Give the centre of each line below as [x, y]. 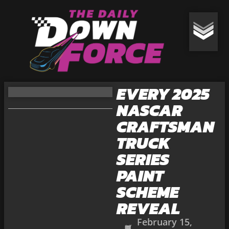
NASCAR [149, 110]
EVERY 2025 [163, 94]
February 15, [164, 222]
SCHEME [147, 192]
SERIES [143, 159]
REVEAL [148, 209]
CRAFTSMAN [165, 127]
